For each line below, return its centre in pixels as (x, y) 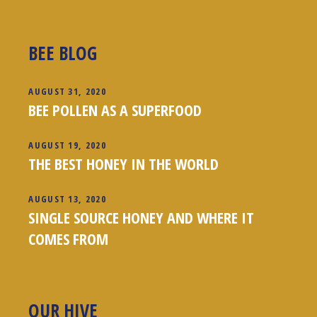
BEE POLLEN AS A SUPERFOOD (115, 109)
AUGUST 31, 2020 (67, 91)
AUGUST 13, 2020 (67, 198)
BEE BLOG (63, 53)
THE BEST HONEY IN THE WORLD (124, 163)
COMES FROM (69, 238)
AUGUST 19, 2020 (67, 145)
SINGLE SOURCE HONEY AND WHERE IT (142, 217)
